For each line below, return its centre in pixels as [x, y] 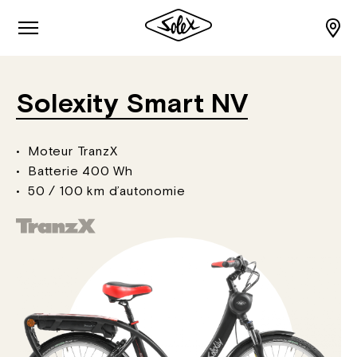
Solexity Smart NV [132, 106]
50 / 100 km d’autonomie [107, 192]
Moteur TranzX [73, 152]
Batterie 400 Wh [80, 172]
